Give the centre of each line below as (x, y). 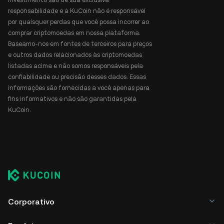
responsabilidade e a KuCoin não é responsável (77, 11)
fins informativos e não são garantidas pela (72, 99)
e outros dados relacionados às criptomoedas (75, 55)
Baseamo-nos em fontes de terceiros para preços (80, 44)
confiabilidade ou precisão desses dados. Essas (77, 77)
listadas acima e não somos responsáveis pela (75, 66)
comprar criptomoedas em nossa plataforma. (74, 33)
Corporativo (31, 202)
